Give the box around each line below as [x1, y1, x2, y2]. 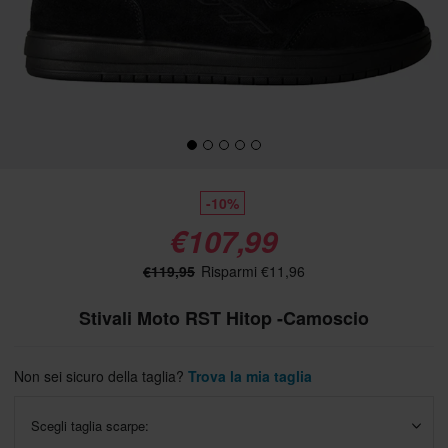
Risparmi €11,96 [197, 261, 305, 281]
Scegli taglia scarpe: [31, 416, 149, 435]
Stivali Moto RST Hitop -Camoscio [79, 305, 369, 331]
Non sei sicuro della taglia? [14, 366, 188, 386]
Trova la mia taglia [188, 366, 312, 386]
